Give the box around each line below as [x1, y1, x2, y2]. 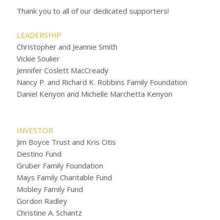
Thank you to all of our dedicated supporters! [16, 5, 169, 16]
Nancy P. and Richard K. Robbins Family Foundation [16, 77, 187, 87]
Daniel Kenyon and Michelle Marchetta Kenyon [16, 89, 172, 99]
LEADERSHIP [16, 30, 61, 40]
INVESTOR [16, 125, 53, 135]
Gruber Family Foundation [16, 160, 103, 170]
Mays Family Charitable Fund [16, 172, 112, 182]
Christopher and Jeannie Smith [16, 42, 117, 52]
